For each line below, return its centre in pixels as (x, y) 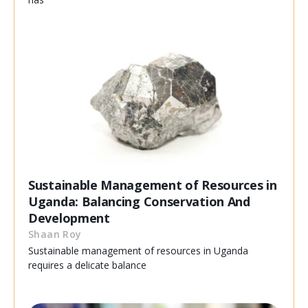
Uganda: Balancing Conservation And (139, 202)
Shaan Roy (55, 234)
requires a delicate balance (87, 265)
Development (69, 218)
